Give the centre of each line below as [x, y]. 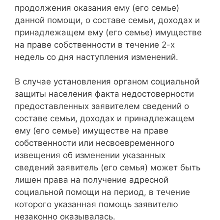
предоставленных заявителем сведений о [102, 106]
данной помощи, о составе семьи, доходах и [107, 20]
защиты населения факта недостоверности [104, 94]
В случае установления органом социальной [107, 82]
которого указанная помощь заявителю [96, 204]
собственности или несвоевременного [95, 143]
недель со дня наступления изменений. [96, 57]
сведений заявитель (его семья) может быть [108, 167]
